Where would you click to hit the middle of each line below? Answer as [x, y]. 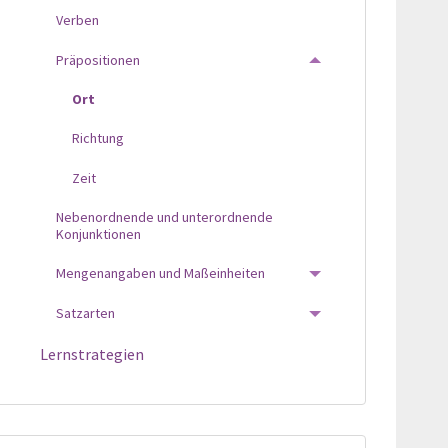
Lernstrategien [91, 354]
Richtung [97, 138]
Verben [77, 20]
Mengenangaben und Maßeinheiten [160, 273]
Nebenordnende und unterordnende [164, 217]
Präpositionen [97, 59]
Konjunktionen [98, 234]
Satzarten [85, 312]
